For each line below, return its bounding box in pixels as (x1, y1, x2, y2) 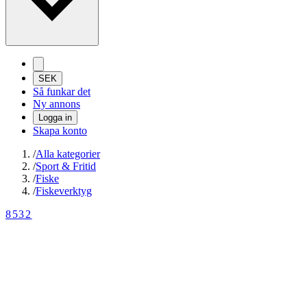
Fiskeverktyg (36, 185, 92, 197)
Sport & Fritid (36, 160, 96, 173)
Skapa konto (33, 125, 87, 137)
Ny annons (33, 98, 80, 110)
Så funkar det (33, 86, 90, 98)
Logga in (38, 112, 72, 123)
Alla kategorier (36, 148, 100, 160)
